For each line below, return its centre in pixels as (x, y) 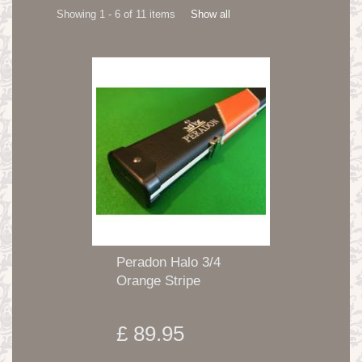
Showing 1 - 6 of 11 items (116, 14)
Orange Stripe (158, 281)
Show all (210, 14)
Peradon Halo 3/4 (168, 263)
